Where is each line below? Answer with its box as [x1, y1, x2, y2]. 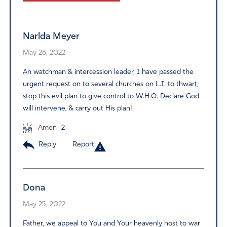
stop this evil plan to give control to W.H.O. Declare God [22, 93, 199, 101]
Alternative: [22, 2, 64, 11]
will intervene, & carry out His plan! [22, 105, 132, 113]
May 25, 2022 [22, 200, 65, 208]
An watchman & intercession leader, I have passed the [22, 68, 194, 77]
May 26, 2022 [22, 49, 65, 57]
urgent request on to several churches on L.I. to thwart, [22, 81, 199, 89]
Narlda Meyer [22, 32, 80, 42]
